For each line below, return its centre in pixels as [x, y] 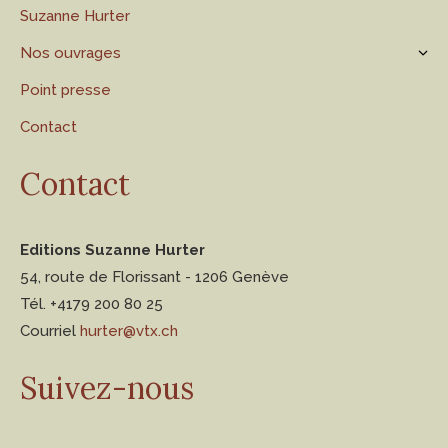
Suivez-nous [107, 387]
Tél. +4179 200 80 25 [91, 303]
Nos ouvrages [70, 52]
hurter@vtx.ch [129, 330]
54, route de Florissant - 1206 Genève [154, 276]
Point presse [65, 89]
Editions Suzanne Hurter [112, 249]
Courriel [50, 330]
